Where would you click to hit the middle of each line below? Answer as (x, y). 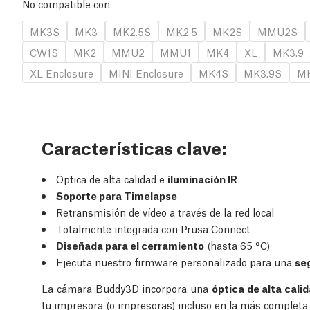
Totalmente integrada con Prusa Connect (153, 229)
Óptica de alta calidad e (112, 179)
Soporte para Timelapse (117, 195)
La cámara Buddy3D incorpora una (127, 288)
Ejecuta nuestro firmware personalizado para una (175, 262)
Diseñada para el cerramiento (130, 245)
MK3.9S (263, 73)
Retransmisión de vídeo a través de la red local (165, 212)
